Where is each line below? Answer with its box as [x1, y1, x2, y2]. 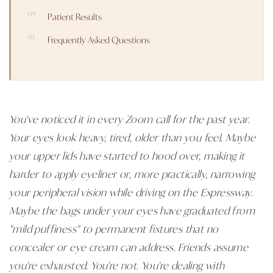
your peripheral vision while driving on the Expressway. [9, 184, 253, 199]
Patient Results [48, 10, 102, 23]
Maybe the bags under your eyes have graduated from [9, 202, 255, 218]
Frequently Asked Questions [48, 33, 150, 46]
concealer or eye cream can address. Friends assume [9, 239, 248, 254]
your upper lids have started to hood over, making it [9, 147, 245, 163]
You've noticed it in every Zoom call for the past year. [9, 111, 250, 126]
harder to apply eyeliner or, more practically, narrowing [9, 166, 255, 181]
